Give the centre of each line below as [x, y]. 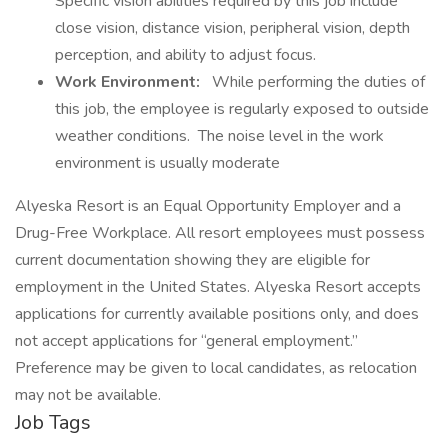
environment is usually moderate [167, 163]
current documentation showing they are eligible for [192, 260]
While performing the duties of [316, 82]
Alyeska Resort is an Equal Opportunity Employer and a [208, 206]
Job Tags [53, 422]
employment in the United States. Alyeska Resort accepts [218, 287]
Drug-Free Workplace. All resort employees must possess [220, 233]
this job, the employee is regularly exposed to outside [242, 109]
